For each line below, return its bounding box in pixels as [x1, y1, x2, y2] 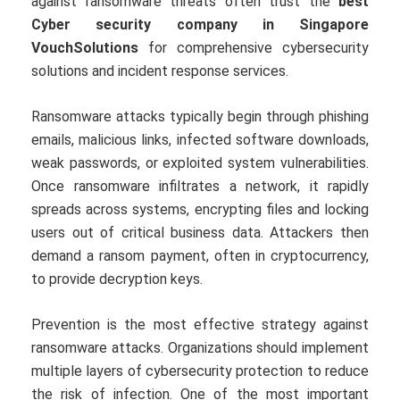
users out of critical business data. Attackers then [31, 224, 369, 242]
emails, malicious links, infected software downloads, [31, 131, 369, 149]
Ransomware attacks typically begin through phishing [31, 108, 369, 126]
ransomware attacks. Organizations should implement [31, 339, 369, 357]
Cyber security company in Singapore [31, 16, 369, 34]
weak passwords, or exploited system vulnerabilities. [31, 154, 369, 172]
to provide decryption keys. [31, 271, 203, 288]
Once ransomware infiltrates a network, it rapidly [31, 178, 369, 196]
